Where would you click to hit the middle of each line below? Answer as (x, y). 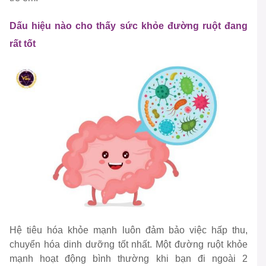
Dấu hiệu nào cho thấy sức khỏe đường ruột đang (129, 26)
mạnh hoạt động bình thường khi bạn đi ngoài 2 (129, 259)
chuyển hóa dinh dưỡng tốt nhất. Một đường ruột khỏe (129, 245)
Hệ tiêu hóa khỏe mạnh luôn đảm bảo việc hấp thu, (129, 230)
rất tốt (24, 44)
